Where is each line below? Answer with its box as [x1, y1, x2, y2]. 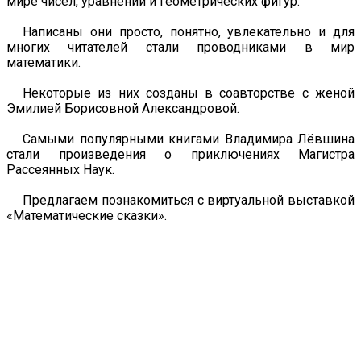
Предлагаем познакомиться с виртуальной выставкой [23, 192, 355, 208]
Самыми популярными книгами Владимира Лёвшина [23, 131, 355, 147]
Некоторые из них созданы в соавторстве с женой [23, 85, 355, 101]
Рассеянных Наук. [6, 161, 114, 177]
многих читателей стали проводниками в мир [6, 39, 355, 55]
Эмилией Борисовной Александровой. [6, 100, 239, 116]
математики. [6, 54, 81, 70]
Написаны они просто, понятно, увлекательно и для [23, 23, 355, 39]
